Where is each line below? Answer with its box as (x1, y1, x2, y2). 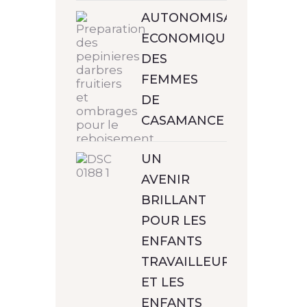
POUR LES (141, 213, 206, 228)
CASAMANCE (141, 113, 224, 128)
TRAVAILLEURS (141, 254, 238, 269)
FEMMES (141, 72, 198, 87)
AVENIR (141, 172, 190, 187)
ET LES (141, 275, 184, 290)
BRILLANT (141, 193, 206, 208)
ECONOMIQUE (141, 31, 234, 46)
